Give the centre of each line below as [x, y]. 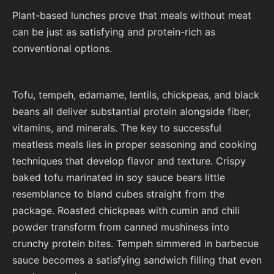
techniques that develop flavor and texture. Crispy [129, 161]
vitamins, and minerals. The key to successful [117, 128]
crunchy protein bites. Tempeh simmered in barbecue [135, 244]
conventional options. [62, 48]
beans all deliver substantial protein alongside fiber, [131, 112]
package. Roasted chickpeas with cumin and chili [126, 211]
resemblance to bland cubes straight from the [118, 194]
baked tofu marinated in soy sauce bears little [119, 178]
